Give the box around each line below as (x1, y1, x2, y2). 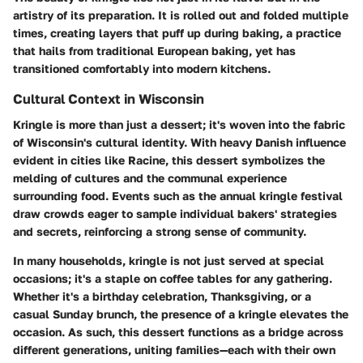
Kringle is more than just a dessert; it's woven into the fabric (13, 117, 345, 132)
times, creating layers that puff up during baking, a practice (13, 25, 341, 40)
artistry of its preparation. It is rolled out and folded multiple (13, 7, 348, 22)
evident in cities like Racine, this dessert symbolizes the (13, 153, 325, 168)
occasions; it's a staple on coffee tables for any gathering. (13, 271, 332, 286)
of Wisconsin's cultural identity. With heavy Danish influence (13, 135, 346, 150)
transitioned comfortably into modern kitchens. (13, 61, 271, 75)
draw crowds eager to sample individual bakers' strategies (13, 207, 337, 221)
